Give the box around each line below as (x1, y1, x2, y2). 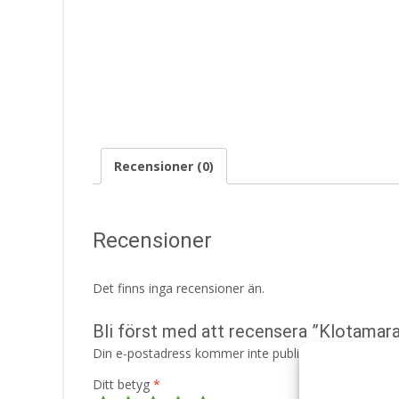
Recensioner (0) (114, 158, 214, 175)
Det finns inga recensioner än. (93, 279, 265, 297)
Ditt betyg (93, 375, 153, 393)
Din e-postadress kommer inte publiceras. (93, 344, 333, 362)
